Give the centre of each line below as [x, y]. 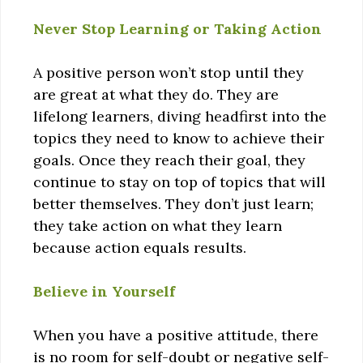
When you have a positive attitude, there [176, 335]
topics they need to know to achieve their [179, 138]
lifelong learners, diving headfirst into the [180, 116]
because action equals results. [140, 247]
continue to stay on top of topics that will [179, 181]
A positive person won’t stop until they [169, 72]
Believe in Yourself [104, 291]
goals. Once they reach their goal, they [169, 160]
